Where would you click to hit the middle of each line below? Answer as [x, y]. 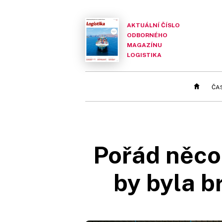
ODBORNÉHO [147, 35]
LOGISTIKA [144, 55]
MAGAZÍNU [144, 45]
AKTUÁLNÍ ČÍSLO [153, 25]
